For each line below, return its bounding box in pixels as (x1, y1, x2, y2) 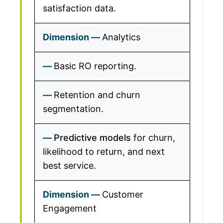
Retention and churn (54, 90, 140, 100)
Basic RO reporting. (54, 61, 136, 71)
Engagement (43, 203, 97, 214)
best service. (43, 160, 96, 171)
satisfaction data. (43, 3, 116, 13)
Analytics (102, 32, 140, 42)
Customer (102, 189, 143, 200)
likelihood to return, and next (43, 146, 165, 157)
